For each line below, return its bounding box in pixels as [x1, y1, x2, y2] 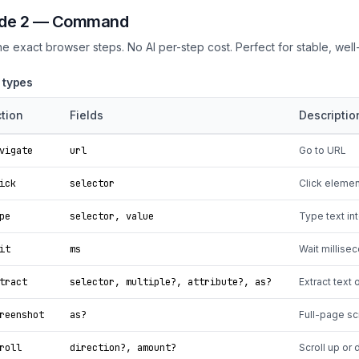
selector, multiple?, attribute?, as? [70, 276, 272, 288]
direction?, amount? [70, 341, 176, 354]
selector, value [70, 210, 154, 223]
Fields [70, 108, 103, 122]
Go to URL [299, 144, 346, 156]
